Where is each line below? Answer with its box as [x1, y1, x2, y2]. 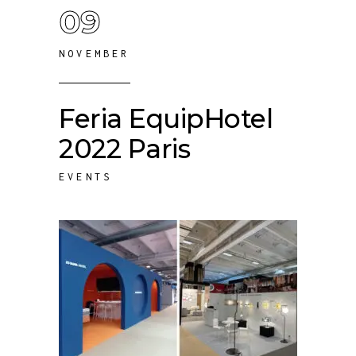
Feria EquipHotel [59, 103, 273, 134]
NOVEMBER [59, 48, 130, 60]
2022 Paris [59, 133, 191, 164]
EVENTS [59, 171, 113, 183]
